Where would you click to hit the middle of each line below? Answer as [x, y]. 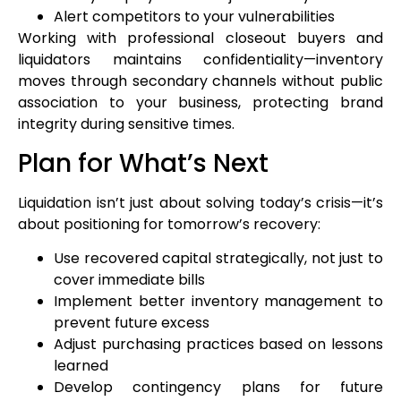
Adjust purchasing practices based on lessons [218, 345]
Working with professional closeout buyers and [200, 38]
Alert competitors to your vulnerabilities [194, 17]
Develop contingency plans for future [218, 388]
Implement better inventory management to [218, 302]
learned [81, 366]
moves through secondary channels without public [200, 81]
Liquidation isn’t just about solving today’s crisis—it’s [200, 202]
